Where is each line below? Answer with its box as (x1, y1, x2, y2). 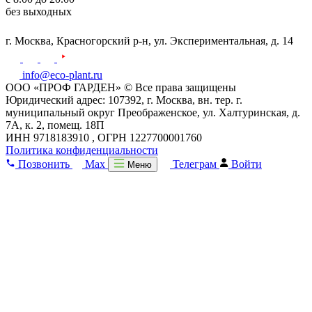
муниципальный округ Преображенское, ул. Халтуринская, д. (6, 106, 300, 118)
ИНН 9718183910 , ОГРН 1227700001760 (6, 131, 202, 143)
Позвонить (18, 157, 70, 170)
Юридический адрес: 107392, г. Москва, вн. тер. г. (6, 93, 242, 106)
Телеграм (173, 157, 217, 170)
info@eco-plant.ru (19, 68, 102, 81)
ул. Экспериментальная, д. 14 (154, 34, 293, 47)
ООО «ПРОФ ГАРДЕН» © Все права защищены (6, 81, 236, 93)
